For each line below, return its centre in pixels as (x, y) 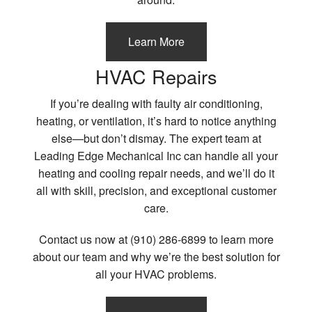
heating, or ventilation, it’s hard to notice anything (156, 121)
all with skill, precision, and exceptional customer (156, 191)
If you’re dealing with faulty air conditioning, (156, 104)
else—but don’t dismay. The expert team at (156, 139)
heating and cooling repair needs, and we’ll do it (156, 173)
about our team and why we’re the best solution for (156, 257)
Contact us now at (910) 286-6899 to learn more (156, 240)
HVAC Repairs (156, 77)
